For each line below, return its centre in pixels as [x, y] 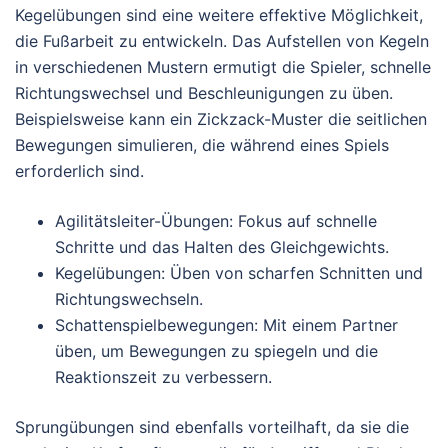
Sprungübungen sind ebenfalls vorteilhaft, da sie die [212, 426]
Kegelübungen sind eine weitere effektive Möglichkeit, [219, 14]
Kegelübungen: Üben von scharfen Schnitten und [239, 272]
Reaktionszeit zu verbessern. [163, 376]
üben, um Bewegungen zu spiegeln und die [216, 350]
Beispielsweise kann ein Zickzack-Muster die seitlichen [221, 118]
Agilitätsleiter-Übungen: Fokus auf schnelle [216, 220]
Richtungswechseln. [129, 298]
